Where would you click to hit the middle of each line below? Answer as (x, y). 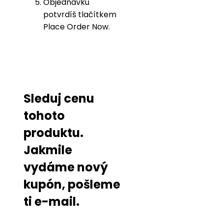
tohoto (44, 115)
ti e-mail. (52, 201)
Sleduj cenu (59, 98)
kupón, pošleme (72, 184)
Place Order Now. (77, 27)
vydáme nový (66, 167)
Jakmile (48, 150)
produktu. (54, 133)
